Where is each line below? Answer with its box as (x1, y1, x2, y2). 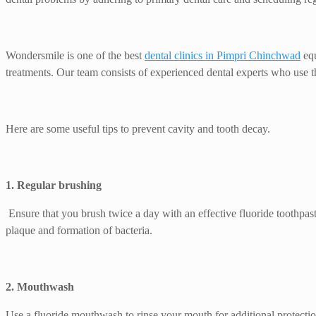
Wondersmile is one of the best (6, 49, 145, 62)
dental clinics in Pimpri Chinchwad (145, 49, 300, 62)
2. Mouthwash (6, 281, 74, 293)
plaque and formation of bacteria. (6, 224, 152, 237)
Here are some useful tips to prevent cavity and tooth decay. (6, 123, 270, 135)
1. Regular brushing (6, 179, 102, 192)
